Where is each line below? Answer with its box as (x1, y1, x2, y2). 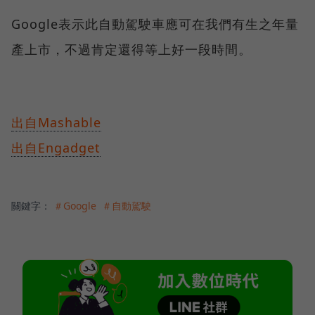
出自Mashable (11, 113, 101, 131)
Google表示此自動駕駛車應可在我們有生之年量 (11, 15, 299, 32)
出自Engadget (11, 139, 101, 156)
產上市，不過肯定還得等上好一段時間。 (11, 40, 252, 58)
